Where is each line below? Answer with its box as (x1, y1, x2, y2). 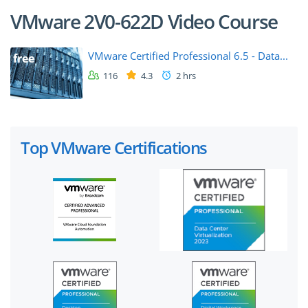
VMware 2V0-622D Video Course (10, 8, 278, 35)
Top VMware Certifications (21, 135, 207, 159)
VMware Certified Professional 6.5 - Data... (88, 49, 288, 63)
